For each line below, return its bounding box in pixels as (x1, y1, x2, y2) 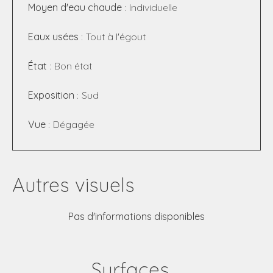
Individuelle (129, 1, 177, 13)
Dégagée (53, 118, 94, 130)
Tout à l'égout (86, 30, 146, 43)
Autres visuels (12, 172, 135, 197)
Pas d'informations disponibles (68, 210, 205, 222)
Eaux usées (28, 30, 81, 43)
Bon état (54, 60, 92, 72)
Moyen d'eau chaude (28, 1, 124, 13)
